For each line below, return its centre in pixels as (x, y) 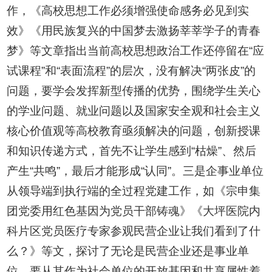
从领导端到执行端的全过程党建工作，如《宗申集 (134, 191)
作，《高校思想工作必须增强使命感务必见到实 (128, 11)
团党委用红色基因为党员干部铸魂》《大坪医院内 (134, 211)
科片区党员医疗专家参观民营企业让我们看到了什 (134, 231)
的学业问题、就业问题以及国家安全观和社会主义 (134, 111)
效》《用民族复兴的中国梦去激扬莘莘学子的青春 (134, 31)
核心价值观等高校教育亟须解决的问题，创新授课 (134, 131)
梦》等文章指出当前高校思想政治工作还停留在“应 (136, 51)
